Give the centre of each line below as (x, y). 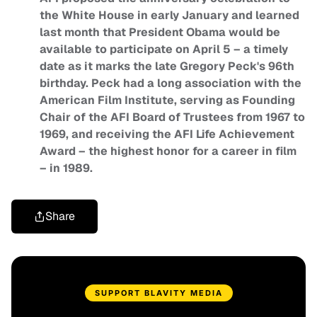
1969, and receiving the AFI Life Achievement (167, 134)
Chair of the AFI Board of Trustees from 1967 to (172, 117)
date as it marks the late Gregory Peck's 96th (167, 67)
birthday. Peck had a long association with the (171, 83)
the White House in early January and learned (169, 16)
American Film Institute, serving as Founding (167, 100)
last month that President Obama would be (160, 33)
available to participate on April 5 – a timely (164, 50)
